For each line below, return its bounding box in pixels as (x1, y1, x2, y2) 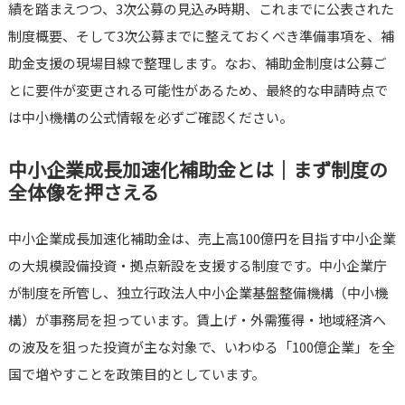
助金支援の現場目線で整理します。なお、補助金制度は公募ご (7, 53, 387, 73)
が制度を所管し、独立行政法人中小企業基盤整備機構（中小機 (7, 283, 388, 303)
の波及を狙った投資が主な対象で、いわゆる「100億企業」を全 (7, 337, 395, 357)
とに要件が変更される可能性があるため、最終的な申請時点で (7, 80, 388, 100)
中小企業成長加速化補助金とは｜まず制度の (7, 155, 388, 184)
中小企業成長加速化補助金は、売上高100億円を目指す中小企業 (7, 229, 396, 249)
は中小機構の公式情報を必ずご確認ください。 (7, 108, 293, 127)
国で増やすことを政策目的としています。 (7, 364, 265, 384)
